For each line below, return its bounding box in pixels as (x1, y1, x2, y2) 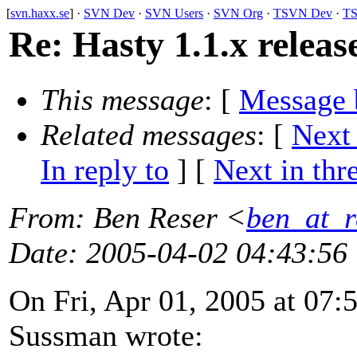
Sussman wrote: (9, 319, 203, 353)
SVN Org (214, 6, 263, 20)
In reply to (41, 153, 169, 187)
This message (41, 83, 204, 117)
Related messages (41, 118, 257, 152)
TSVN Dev (273, 6, 332, 20)
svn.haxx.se (10, 6, 69, 20)
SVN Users (145, 6, 203, 20)
